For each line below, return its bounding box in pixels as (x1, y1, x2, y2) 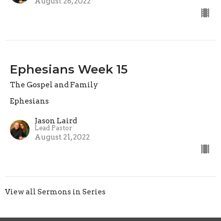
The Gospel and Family (10, 80, 98, 89)
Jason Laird (35, 116, 77, 125)
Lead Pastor (35, 124, 72, 132)
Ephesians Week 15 (10, 62, 128, 76)
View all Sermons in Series (5, 187, 106, 196)
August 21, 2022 (35, 132, 90, 142)
